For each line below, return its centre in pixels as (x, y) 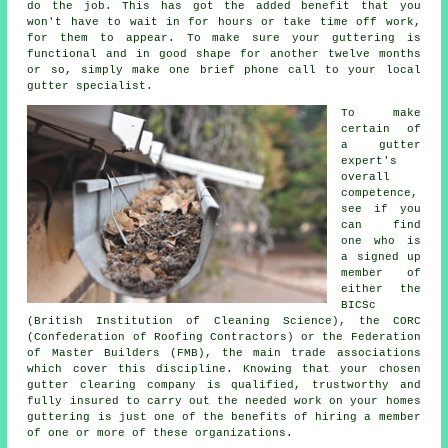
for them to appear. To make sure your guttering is (224, 37)
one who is (381, 240)
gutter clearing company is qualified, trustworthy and (224, 384)
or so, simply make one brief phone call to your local (224, 69)
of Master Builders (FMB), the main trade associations (224, 352)
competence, (380, 192)
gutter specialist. (90, 85)
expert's (369, 160)
